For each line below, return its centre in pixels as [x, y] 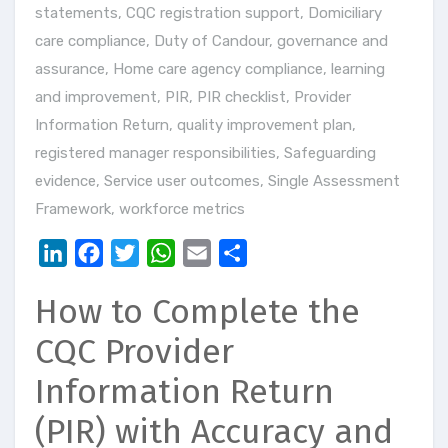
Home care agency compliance [218, 69]
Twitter [166, 253]
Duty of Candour [211, 41]
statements [76, 13]
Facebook [138, 253]
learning [358, 69]
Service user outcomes [182, 181]
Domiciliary [345, 13]
